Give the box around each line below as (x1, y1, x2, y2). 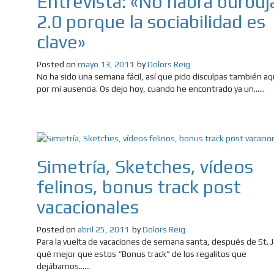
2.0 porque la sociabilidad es (37, 11, 265, 33)
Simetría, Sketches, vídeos (37, 156, 253, 178)
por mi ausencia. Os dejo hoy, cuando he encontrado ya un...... (37, 84, 265, 94)
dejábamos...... (37, 261, 90, 272)
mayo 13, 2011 (78, 59, 134, 70)
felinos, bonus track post (37, 176, 241, 198)
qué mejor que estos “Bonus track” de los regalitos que (37, 249, 246, 259)
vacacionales (37, 196, 139, 218)
